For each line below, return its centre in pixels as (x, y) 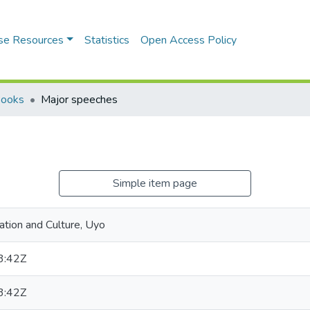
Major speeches (79, 100)
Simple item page (155, 183)
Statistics (107, 40)
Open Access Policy (188, 40)
